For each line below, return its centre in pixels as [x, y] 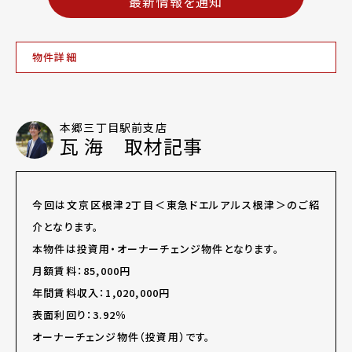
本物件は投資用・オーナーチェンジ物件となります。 [156, 249]
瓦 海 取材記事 [132, 146]
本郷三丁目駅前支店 [114, 128]
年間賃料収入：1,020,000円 [101, 293]
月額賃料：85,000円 [82, 271]
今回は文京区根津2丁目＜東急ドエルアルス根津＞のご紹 [176, 205]
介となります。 [66, 227]
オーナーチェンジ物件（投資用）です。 [122, 337]
